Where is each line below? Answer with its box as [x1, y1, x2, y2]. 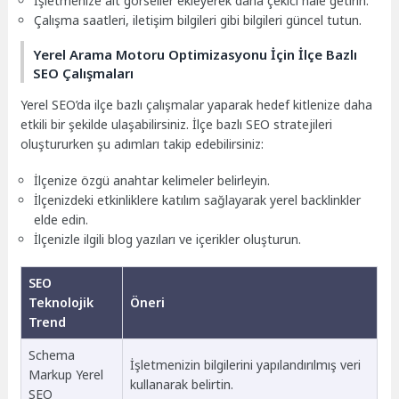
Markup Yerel [28, 365, 103, 383]
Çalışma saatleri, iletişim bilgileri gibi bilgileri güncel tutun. [34, 12, 362, 29]
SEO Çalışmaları [33, 64, 134, 82]
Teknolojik [28, 293, 94, 311]
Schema [28, 346, 75, 363]
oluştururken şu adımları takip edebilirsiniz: [20, 135, 265, 153]
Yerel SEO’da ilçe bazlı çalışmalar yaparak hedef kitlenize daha [20, 96, 373, 114]
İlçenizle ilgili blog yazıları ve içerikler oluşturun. [34, 230, 302, 248]
